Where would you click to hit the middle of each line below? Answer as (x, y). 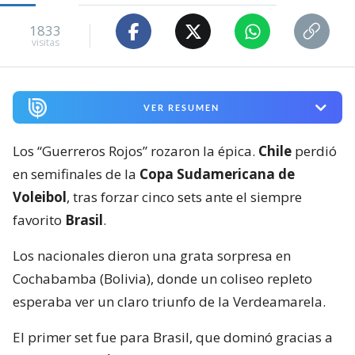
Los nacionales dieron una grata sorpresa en (152, 256)
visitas (45, 42)
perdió (314, 151)
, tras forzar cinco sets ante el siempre (184, 197)
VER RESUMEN (181, 108)
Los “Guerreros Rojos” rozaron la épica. (136, 151)
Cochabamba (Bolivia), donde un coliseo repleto (162, 279)
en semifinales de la (76, 174)
